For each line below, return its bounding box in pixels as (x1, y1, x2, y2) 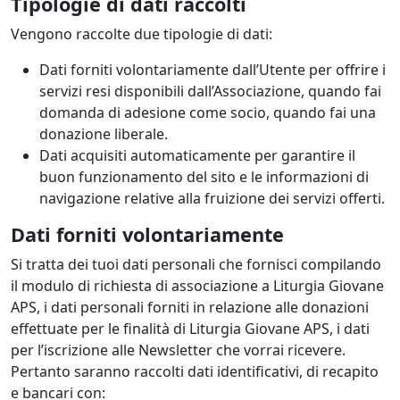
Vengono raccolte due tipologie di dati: (11, 24, 272, 45)
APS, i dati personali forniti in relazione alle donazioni (11, 297, 369, 318)
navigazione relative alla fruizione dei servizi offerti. (39, 188, 385, 209)
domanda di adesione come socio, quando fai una (39, 103, 376, 123)
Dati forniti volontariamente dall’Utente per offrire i (39, 60, 386, 80)
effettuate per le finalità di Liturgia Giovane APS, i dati (11, 319, 370, 339)
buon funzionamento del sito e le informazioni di (39, 167, 369, 187)
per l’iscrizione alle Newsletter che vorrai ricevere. (11, 340, 346, 361)
